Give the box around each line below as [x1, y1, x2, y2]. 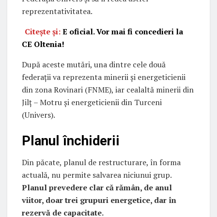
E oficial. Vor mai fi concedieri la [62, 26, 184, 37]
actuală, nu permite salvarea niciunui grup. [22, 170, 171, 181]
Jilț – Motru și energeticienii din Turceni [22, 97, 162, 108]
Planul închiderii [22, 133, 120, 149]
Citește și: [25, 26, 63, 37]
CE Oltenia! [22, 39, 64, 50]
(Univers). [22, 109, 55, 121]
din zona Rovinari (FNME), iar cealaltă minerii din [22, 84, 194, 95]
